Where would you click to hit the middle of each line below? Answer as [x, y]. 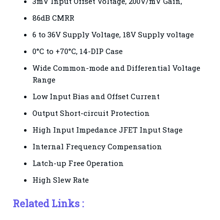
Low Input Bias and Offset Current [96, 96]
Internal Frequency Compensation [97, 146]
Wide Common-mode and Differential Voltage [117, 68]
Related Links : [49, 203]
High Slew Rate [61, 179]
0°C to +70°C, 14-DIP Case [78, 51]
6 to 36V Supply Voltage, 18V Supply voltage [113, 34]
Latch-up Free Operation [78, 163]
